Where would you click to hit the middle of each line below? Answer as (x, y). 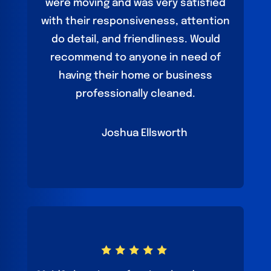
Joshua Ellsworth (145, 134)
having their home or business (135, 76)
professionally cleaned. (135, 94)
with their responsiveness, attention (135, 22)
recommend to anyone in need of (135, 58)
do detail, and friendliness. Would (135, 40)
